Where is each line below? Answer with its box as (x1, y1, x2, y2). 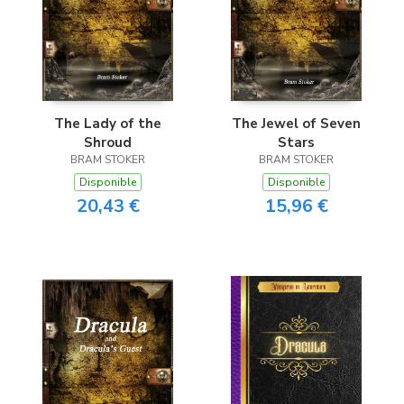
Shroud (84, 133, 132, 151)
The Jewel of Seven (232, 114, 361, 133)
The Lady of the (54, 114, 161, 133)
